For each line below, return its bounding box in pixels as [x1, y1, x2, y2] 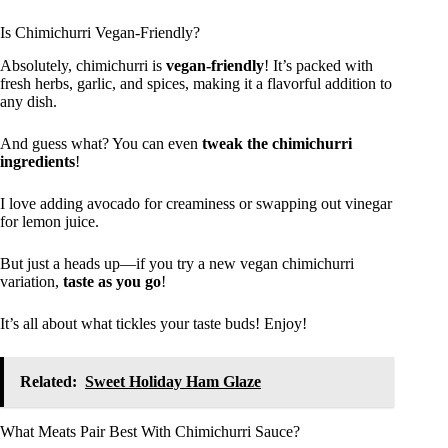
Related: [20, 372, 77, 390]
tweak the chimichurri [202, 134, 352, 152]
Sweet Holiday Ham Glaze [85, 372, 261, 390]
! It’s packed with [264, 56, 373, 74]
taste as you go [63, 272, 161, 290]
